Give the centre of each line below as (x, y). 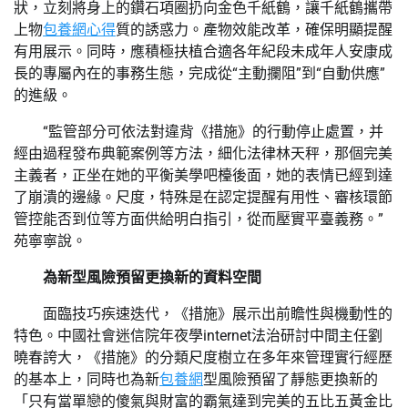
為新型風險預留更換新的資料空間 (152, 277)
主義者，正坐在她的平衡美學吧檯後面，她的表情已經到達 (203, 175)
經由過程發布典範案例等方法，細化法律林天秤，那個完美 (203, 153)
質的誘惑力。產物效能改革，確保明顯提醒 (254, 29)
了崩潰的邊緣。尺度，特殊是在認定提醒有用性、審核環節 (203, 197)
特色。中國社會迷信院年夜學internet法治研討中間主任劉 (198, 335)
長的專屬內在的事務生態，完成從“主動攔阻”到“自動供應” (199, 73)
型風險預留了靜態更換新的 (291, 379)
